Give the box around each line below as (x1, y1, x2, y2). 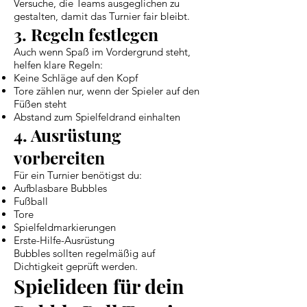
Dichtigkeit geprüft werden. (14, 259, 138, 273)
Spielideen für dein (14, 272, 184, 299)
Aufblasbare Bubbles (14, 181, 107, 195)
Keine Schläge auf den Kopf (14, 71, 138, 84)
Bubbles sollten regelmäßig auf (14, 246, 155, 260)
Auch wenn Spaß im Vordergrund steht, (14, 45, 191, 58)
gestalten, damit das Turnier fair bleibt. (14, 9, 190, 23)
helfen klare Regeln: (14, 58, 103, 71)
